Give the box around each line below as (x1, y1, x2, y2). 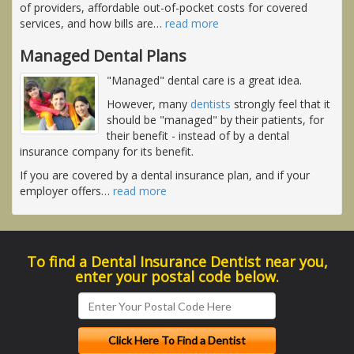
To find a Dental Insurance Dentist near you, (26, 252, 328, 272)
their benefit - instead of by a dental (107, 128, 289, 144)
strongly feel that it (231, 96, 330, 112)
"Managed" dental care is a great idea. (107, 73, 302, 88)
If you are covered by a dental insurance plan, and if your (20, 168, 310, 183)
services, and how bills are (20, 16, 153, 32)
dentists (190, 96, 231, 112)
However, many (107, 96, 190, 112)
